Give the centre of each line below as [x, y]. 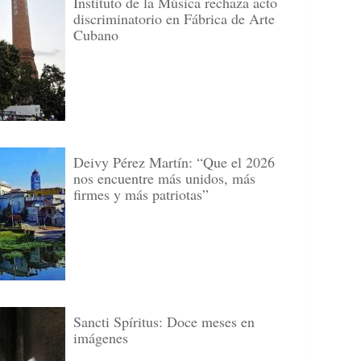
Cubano [96, 35]
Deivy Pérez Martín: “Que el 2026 [174, 162]
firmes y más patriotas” [141, 194]
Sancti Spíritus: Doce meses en [164, 322]
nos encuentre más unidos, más [164, 178]
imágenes [101, 338]
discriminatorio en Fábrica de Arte [174, 19]
